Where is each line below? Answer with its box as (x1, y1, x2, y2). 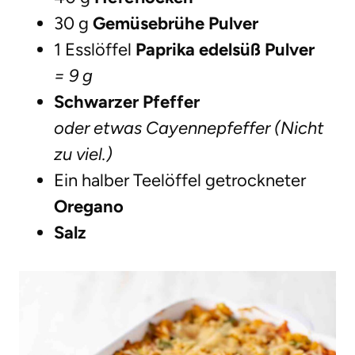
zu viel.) (54, 143, 113, 166)
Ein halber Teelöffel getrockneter (54, 170, 306, 192)
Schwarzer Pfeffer (54, 91, 200, 113)
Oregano (54, 196, 124, 218)
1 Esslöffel (54, 39, 136, 61)
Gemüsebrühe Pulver (93, 13, 258, 35)
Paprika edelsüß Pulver (136, 39, 315, 61)
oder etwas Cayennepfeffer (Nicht (54, 117, 324, 139)
